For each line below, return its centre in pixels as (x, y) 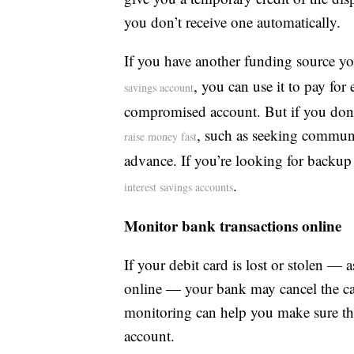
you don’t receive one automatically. (232, 22)
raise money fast (160, 137)
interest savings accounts (179, 187)
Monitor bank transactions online (233, 226)
